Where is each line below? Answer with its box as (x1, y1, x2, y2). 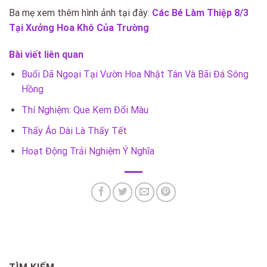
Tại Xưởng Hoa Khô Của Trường (9, 21, 149, 33)
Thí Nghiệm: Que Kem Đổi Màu (21, 104, 148, 116)
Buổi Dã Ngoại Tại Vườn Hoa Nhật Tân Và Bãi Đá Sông (21, 69, 249, 80)
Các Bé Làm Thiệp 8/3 (150, 7, 249, 18)
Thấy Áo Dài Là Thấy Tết (21, 125, 127, 136)
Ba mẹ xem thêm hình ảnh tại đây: (9, 7, 150, 18)
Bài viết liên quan (9, 49, 83, 61)
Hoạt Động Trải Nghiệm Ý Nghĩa (21, 145, 154, 157)
